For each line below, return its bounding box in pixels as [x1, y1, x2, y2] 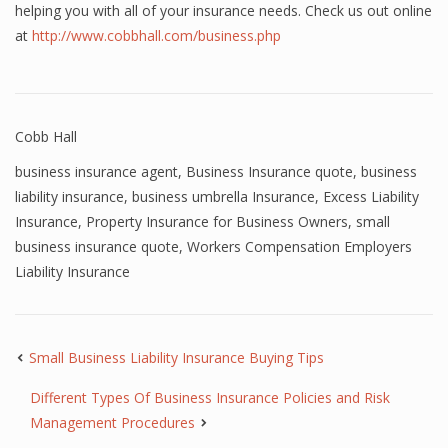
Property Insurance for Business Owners [86, 212, 348, 231]
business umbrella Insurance [132, 187, 315, 206]
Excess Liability [323, 187, 419, 206]
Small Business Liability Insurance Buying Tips [29, 348, 324, 367]
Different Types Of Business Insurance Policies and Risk [30, 388, 390, 407]
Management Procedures [30, 413, 195, 432]
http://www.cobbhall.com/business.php [32, 26, 281, 45]
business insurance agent [15, 162, 178, 181]
